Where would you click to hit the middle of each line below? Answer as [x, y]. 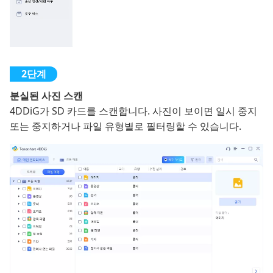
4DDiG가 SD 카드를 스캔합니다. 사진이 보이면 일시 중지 [133, 111]
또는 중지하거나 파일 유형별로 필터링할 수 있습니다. [126, 126]
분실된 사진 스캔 [46, 96]
